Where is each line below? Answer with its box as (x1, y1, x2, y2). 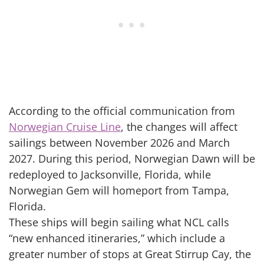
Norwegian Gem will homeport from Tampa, (9, 183, 229, 198)
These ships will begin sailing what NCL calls (9, 215, 229, 230)
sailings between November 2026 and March (9, 136, 230, 150)
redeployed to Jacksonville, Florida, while (9, 167, 211, 182)
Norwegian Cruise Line (9, 120, 121, 134)
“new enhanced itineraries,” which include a (9, 231, 225, 246)
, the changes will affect (121, 120, 237, 134)
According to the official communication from (9, 104, 235, 118)
